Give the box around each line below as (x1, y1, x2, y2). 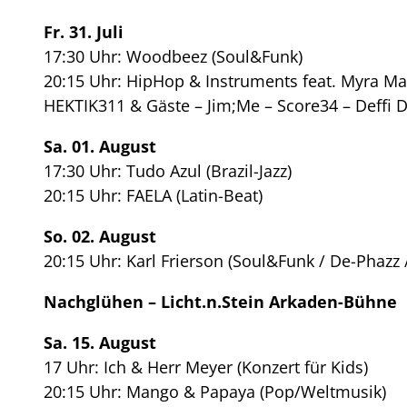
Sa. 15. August (44, 331, 156, 353)
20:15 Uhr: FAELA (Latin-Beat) (44, 184, 263, 206)
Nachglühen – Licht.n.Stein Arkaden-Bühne (44, 290, 397, 313)
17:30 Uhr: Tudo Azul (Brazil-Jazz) (44, 159, 292, 182)
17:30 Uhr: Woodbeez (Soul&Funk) (44, 45, 303, 67)
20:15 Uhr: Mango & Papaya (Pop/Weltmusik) (44, 380, 386, 402)
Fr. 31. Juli (44, 20, 124, 43)
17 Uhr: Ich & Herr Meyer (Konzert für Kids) (44, 355, 368, 378)
